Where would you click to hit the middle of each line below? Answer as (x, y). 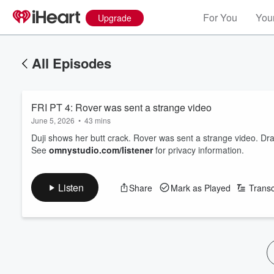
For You (220, 17)
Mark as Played (200, 187)
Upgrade (115, 18)
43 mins (98, 120)
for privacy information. (198, 150)
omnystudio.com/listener (101, 150)
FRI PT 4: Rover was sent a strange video (121, 107)
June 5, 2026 (53, 120)
